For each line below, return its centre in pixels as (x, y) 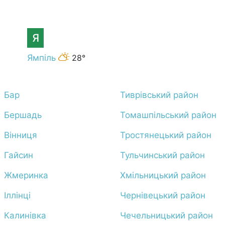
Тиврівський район (159, 95)
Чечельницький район (166, 215)
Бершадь (23, 115)
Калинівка (25, 215)
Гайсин (18, 155)
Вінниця (20, 135)
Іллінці (17, 195)
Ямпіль (41, 58)
